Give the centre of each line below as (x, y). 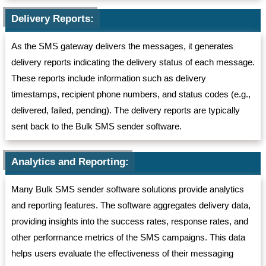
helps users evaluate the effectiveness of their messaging (122, 254)
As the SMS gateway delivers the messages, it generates (122, 46)
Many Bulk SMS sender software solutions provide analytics (127, 189)
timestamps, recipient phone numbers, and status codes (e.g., (131, 94)
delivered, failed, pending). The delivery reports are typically (125, 110)
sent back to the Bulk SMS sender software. (96, 126)
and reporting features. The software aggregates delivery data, (131, 205)
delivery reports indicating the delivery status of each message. (133, 62)
